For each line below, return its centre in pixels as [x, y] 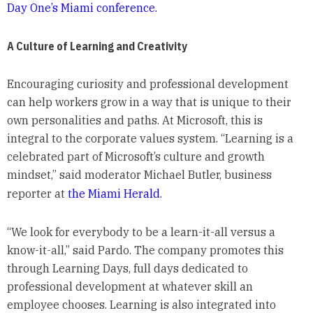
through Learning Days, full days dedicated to [127, 269]
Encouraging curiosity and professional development [147, 84]
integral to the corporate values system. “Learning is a [150, 139]
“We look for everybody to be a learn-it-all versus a [141, 232]
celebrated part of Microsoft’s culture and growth [136, 157]
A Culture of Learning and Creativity [97, 46]
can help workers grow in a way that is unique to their [149, 102]
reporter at [37, 194]
